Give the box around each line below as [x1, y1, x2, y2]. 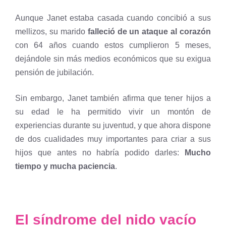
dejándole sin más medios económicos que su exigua [15, 54, 211, 63]
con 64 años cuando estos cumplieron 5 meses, [15, 40, 211, 49]
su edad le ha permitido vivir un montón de [15, 107, 211, 116]
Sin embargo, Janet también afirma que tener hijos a [15, 93, 211, 102]
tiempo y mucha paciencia [15, 161, 115, 171]
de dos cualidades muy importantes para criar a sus [15, 134, 211, 143]
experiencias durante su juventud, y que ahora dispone [15, 121, 211, 130]
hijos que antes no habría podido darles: [15, 148, 185, 157]
